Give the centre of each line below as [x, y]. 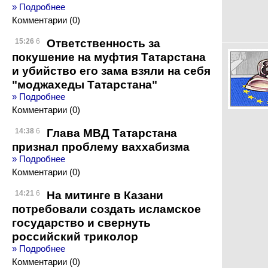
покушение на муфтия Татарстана [109, 57]
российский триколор [75, 236]
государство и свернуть [81, 223]
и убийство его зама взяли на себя [111, 71]
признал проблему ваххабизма [101, 147]
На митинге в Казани [105, 195]
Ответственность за [103, 43]
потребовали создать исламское [106, 209]
